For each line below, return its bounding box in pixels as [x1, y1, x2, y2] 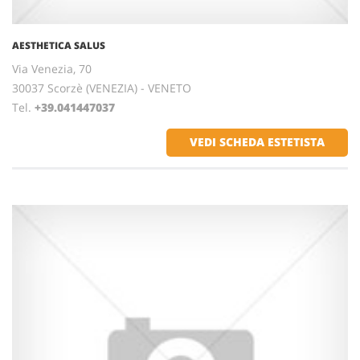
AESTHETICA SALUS [12, 39, 105, 52]
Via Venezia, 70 [12, 61, 92, 76]
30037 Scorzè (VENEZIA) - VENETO [12, 80, 191, 96]
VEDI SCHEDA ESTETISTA [190, 134, 325, 149]
